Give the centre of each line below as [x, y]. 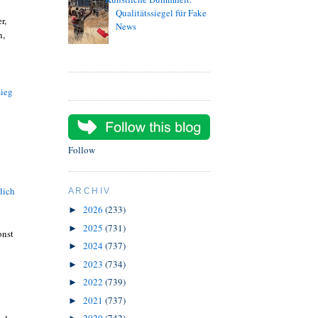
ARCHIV [90, 191]
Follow [82, 150]
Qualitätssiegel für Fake [161, 13]
